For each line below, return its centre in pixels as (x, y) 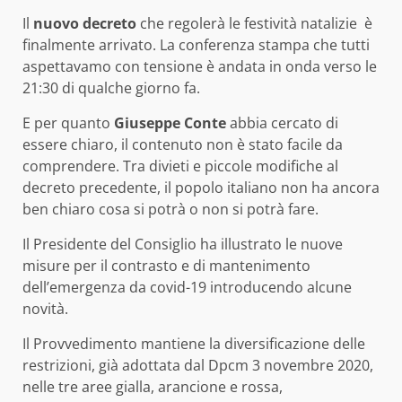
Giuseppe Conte (170, 123)
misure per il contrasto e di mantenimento (166, 266)
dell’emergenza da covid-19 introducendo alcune (187, 288)
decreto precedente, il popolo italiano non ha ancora (201, 188)
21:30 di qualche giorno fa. (111, 88)
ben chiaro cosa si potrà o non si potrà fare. (170, 210)
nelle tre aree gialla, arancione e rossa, (153, 387)
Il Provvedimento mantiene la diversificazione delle (194, 344)
